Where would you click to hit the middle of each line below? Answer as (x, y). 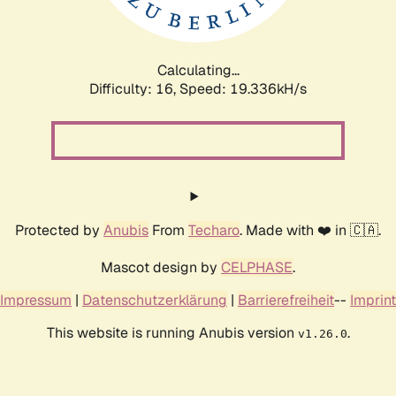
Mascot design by (161, 267)
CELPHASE (257, 267)
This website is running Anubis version (172, 332)
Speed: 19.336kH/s (243, 88)
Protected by (59, 230)
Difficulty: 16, (134, 88)
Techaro (214, 230)
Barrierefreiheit (286, 300)
